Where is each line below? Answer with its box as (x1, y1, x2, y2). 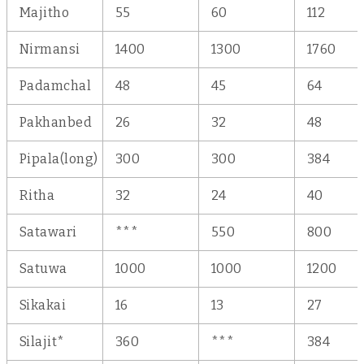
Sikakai (19, 297, 67, 313)
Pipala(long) (19, 151, 98, 167)
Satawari (19, 224, 77, 240)
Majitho (19, 5, 70, 20)
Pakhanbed (19, 115, 93, 130)
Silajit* (19, 334, 65, 349)
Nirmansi (19, 41, 80, 57)
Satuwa (19, 261, 67, 276)
